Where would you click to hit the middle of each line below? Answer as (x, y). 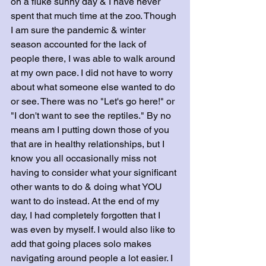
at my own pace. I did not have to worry (93, 73)
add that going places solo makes (82, 244)
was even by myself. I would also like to (94, 229)
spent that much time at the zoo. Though (95, 16)
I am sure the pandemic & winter (79, 30)
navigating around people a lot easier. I (93, 258)
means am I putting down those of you (91, 130)
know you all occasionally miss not (85, 158)
